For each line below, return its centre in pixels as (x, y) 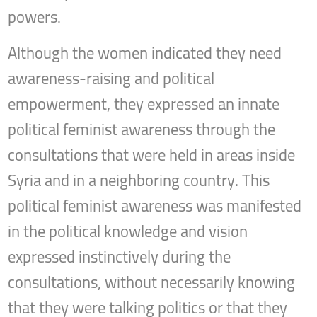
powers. (35, 17)
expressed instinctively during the (120, 257)
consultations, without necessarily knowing (152, 283)
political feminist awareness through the (142, 130)
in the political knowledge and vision (128, 232)
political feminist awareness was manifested (155, 206)
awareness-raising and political (111, 79)
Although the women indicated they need (145, 53)
